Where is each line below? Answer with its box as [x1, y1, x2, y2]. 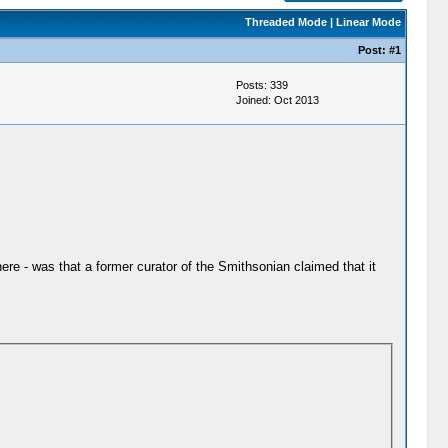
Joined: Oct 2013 [235, 94, 319, 106]
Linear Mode [335, 16, 401, 28]
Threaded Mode [244, 16, 327, 28]
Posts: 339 [235, 79, 288, 91]
